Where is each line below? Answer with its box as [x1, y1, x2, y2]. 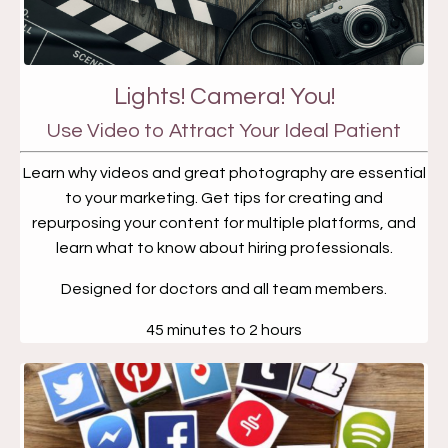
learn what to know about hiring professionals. [55, 240, 393, 256]
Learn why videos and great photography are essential [22, 165, 426, 181]
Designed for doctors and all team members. [61, 281, 387, 297]
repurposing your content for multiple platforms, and [32, 215, 416, 231]
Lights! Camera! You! [113, 84, 335, 109]
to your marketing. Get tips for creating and [65, 190, 383, 206]
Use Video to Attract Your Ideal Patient [47, 121, 401, 141]
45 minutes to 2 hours [146, 322, 302, 338]
